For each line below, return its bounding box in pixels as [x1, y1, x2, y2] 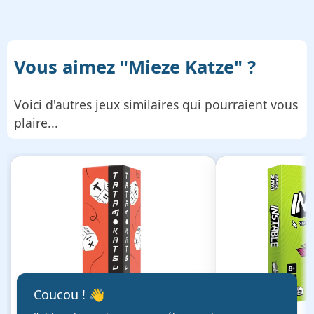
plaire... [14, 114, 58, 131]
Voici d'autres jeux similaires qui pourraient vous [14, 95, 298, 113]
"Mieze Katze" [120, 54, 243, 79]
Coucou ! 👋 [34, 286, 104, 303]
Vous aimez [14, 54, 120, 79]
